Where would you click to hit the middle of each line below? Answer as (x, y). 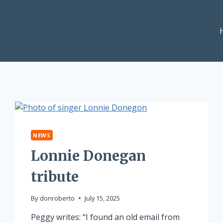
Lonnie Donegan (89, 156)
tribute (55, 176)
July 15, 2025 (102, 198)
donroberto (57, 198)
